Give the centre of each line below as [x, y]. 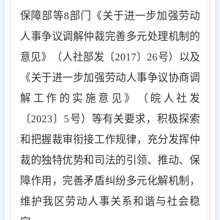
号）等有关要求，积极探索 [135, 119]
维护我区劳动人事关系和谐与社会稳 [110, 201]
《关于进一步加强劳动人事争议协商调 [110, 77]
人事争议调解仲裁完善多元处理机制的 [110, 36]
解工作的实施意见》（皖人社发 [110, 98]
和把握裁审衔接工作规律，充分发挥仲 [110, 139]
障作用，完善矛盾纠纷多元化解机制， [110, 180]
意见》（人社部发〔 [68, 57]
